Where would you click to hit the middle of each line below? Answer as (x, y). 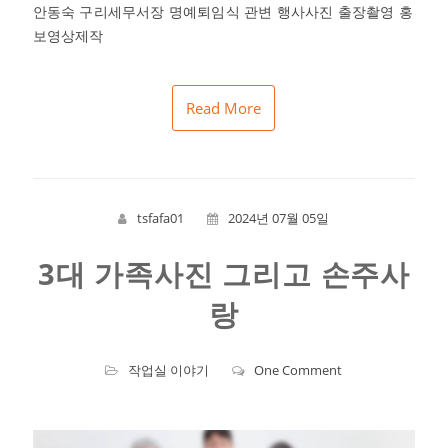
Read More (224, 107)
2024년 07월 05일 (279, 217)
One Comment (298, 369)
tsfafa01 (161, 217)
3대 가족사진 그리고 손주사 (223, 273)
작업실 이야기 (169, 369)
